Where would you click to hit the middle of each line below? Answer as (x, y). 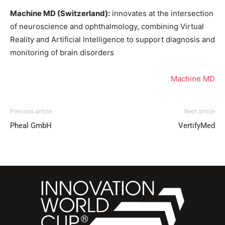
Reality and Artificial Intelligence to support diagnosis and (113, 40)
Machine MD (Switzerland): (60, 14)
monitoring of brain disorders (62, 53)
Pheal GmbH (31, 126)
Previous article (31, 112)
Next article (200, 112)
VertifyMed (197, 126)
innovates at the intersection (162, 14)
